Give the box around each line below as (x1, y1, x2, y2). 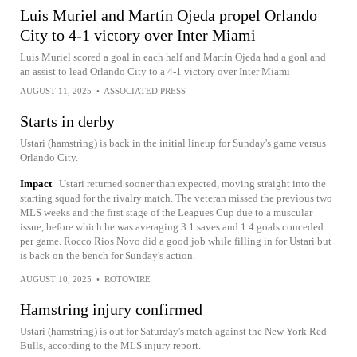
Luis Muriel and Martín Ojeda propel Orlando (20, 6, 317, 25)
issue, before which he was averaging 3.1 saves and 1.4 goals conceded (20, 221, 324, 233)
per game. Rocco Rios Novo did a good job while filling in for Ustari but (20, 235, 331, 248)
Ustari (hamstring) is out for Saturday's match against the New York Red (20, 325, 327, 338)
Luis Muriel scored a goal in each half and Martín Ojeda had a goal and (20, 51, 326, 64)
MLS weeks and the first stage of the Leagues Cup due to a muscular (20, 206, 312, 219)
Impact (20, 178, 52, 190)
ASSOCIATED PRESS (104, 86, 186, 96)
